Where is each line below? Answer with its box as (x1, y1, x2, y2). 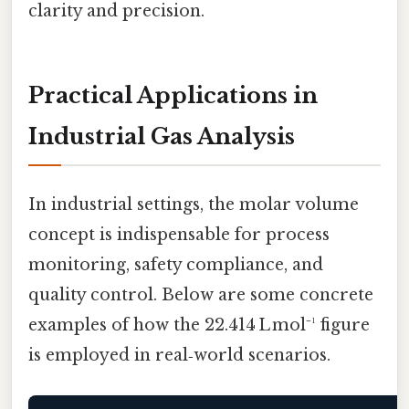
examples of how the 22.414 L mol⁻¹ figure (28, 315, 370, 336)
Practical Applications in (28, 82, 318, 110)
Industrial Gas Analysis (28, 123, 295, 151)
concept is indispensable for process (28, 225, 330, 246)
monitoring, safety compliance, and (28, 255, 323, 276)
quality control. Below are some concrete (28, 285, 373, 306)
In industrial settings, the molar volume (28, 194, 359, 215)
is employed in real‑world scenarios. (28, 345, 330, 366)
